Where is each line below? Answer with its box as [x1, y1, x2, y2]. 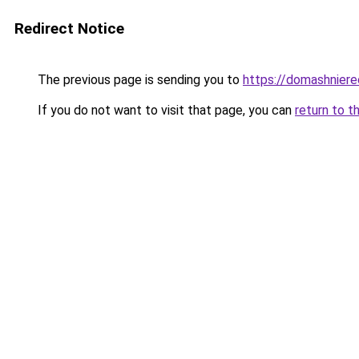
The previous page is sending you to [34, 72, 243, 87]
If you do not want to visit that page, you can [34, 103, 295, 118]
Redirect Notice [14, 19, 124, 38]
